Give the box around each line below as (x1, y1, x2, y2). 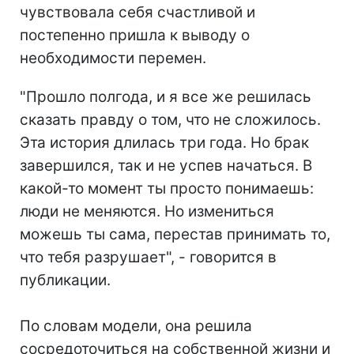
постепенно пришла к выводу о (20, 25, 250, 44)
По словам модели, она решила (20, 316, 252, 335)
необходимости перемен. (20, 48, 206, 67)
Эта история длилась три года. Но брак (20, 133, 309, 152)
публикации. (20, 270, 111, 289)
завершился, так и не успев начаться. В (20, 156, 312, 175)
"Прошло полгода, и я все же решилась (20, 87, 311, 106)
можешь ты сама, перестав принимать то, (20, 224, 330, 243)
